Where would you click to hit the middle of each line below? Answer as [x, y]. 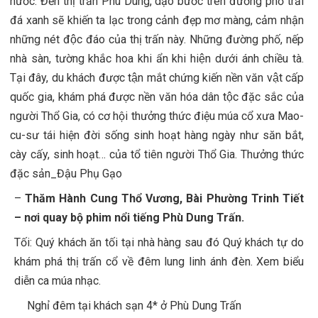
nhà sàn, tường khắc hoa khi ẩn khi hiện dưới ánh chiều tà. [157, 59]
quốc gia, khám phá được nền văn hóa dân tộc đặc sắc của [157, 97]
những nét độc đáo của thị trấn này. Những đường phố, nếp [157, 40]
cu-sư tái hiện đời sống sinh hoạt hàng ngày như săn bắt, [157, 136]
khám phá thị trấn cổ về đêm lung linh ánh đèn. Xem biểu [159, 262]
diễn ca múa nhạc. [57, 281]
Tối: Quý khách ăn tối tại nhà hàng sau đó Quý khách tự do [159, 243]
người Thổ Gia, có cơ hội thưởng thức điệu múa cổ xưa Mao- [157, 116]
